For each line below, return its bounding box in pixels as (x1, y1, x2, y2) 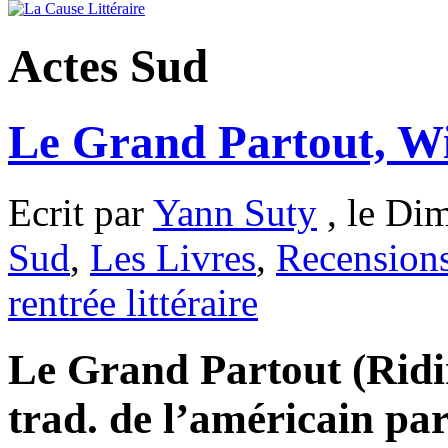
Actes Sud (8, 40, 208, 93)
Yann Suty (153, 191, 317, 235)
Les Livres (90, 236, 256, 280)
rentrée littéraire (8, 281, 258, 325)
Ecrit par (8, 191, 153, 235)
